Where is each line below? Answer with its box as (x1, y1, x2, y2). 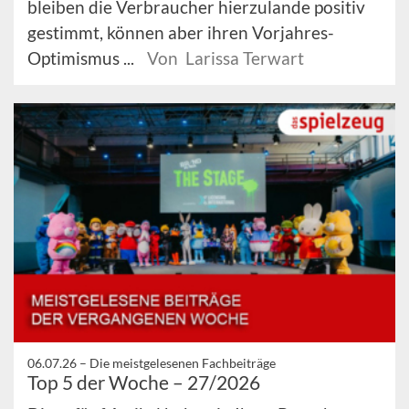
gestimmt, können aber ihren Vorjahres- (27, 22, 334, 44)
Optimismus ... (27, 47, 138, 69)
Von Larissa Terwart (147, 47, 304, 69)
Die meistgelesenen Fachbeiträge (89, 354, 276, 371)
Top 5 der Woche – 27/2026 (27, 370, 260, 393)
